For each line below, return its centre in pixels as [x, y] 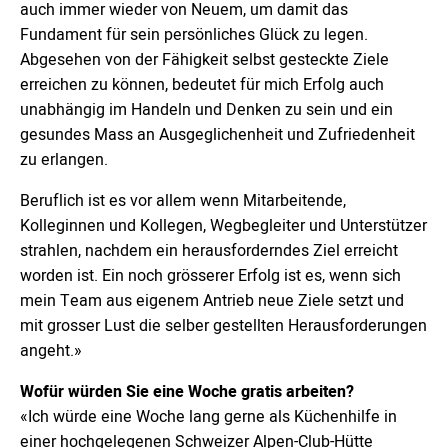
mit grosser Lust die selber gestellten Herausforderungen [223, 326]
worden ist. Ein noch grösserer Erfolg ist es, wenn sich [210, 276]
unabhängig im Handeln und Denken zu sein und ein [206, 110]
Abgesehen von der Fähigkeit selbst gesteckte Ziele [204, 60]
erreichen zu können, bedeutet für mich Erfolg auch [202, 85]
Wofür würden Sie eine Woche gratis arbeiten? [187, 392]
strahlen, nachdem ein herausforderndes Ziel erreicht [209, 251]
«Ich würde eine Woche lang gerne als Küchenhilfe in [208, 417]
